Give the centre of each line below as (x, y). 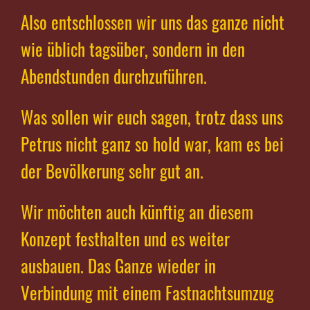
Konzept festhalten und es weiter (125, 239)
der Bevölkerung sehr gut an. (112, 171)
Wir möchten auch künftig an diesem (137, 212)
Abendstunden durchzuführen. (114, 76)
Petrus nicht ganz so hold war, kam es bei (152, 144)
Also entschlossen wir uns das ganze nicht (153, 22)
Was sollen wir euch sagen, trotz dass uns (152, 117)
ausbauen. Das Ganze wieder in (118, 266)
